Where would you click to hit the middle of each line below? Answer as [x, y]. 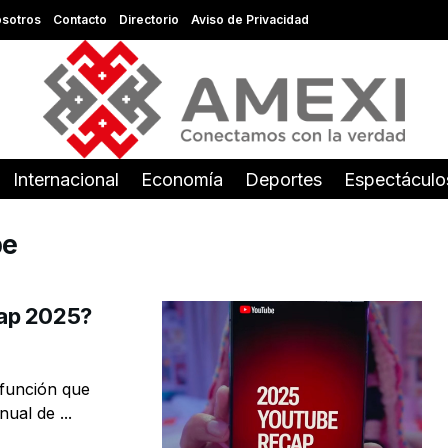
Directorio [148, 19]
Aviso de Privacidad [249, 19]
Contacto [79, 19]
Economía [182, 179]
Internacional [66, 179]
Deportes [283, 179]
